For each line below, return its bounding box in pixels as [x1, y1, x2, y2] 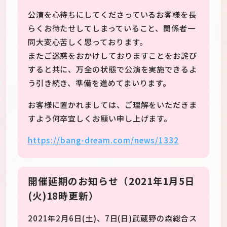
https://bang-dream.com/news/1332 [27, 134, 179, 146]
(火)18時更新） [27, 188, 99, 202]
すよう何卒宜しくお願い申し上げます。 [27, 112, 172, 124]
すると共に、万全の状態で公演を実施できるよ [27, 63, 197, 74]
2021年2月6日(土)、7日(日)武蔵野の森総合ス [27, 212, 197, 224]
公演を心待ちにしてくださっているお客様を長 [27, 8, 197, 20]
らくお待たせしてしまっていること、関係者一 [27, 22, 196, 33]
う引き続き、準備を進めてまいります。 [27, 77, 171, 88]
